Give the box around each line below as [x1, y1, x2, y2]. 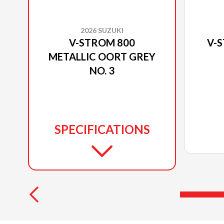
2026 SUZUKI [80, 25, 123, 34]
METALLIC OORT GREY [48, 50, 155, 62]
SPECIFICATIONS [54, 121, 150, 136]
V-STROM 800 [69, 36, 135, 48]
